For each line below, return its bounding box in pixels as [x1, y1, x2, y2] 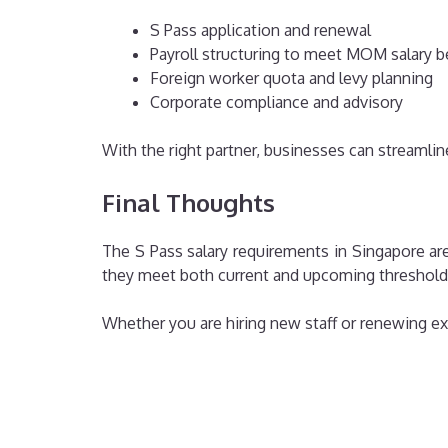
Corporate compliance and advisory [150, 92, 403, 113]
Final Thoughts [102, 187, 275, 219]
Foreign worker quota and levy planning [150, 68, 433, 89]
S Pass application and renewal [150, 20, 371, 41]
